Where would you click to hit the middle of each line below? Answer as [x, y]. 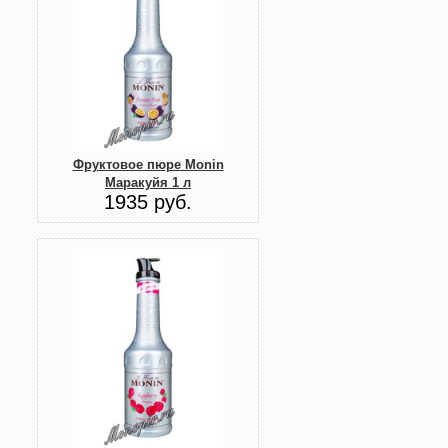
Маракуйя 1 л [148, 183]
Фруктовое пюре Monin [148, 165]
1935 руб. [148, 202]
